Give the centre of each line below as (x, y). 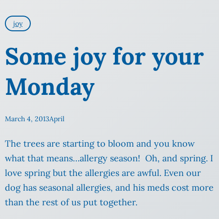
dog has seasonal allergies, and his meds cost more (109, 188)
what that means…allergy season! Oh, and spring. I (109, 158)
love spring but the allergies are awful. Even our (103, 173)
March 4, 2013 (27, 119)
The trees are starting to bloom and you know (100, 144)
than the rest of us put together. (71, 202)
